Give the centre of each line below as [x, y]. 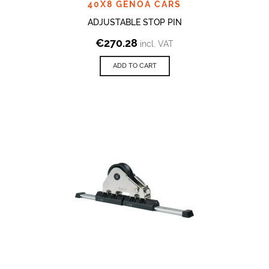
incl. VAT [157, 44]
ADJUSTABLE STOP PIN [134, 22]
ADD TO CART [134, 65]
